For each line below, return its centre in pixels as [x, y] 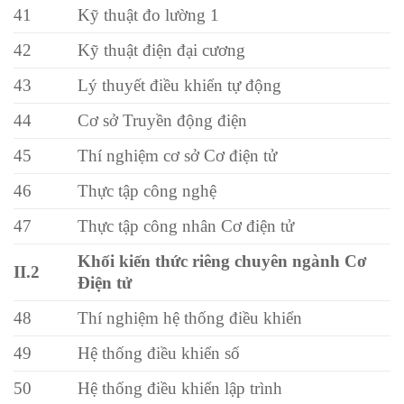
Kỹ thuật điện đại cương [162, 50]
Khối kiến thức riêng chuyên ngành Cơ [223, 261]
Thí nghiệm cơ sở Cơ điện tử [178, 155]
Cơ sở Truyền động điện [163, 120]
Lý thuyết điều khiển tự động [180, 85]
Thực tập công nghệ [147, 190]
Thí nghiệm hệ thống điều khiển [190, 317]
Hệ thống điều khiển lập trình [180, 388]
